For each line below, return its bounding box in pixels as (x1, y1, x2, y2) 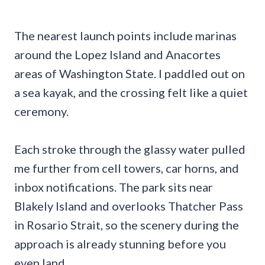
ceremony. (14, 104, 69, 119)
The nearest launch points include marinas (14, 28, 237, 43)
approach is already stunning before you (14, 237, 226, 251)
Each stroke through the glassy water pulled (14, 142, 245, 157)
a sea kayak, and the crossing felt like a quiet (14, 85, 248, 100)
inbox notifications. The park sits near (14, 180, 213, 195)
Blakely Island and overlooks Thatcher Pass (14, 199, 243, 214)
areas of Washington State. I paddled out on (14, 66, 245, 81)
